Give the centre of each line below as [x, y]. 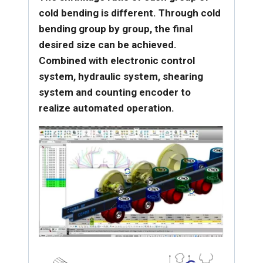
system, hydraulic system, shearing [121, 77]
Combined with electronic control [117, 61]
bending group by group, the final [116, 29]
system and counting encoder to [115, 92]
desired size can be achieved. [108, 45]
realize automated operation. [107, 108]
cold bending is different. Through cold [130, 13]
